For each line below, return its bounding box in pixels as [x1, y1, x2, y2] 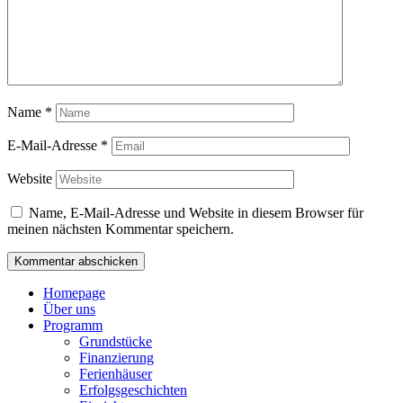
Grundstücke [79, 334, 152, 350]
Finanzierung [79, 350, 154, 366]
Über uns [43, 301, 95, 318]
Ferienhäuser [79, 366, 152, 382]
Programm [43, 318, 103, 334]
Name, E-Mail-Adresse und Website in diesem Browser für [29, 205, 363, 221]
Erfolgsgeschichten [79, 382, 187, 399]
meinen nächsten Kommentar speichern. [7, 221, 234, 237]
